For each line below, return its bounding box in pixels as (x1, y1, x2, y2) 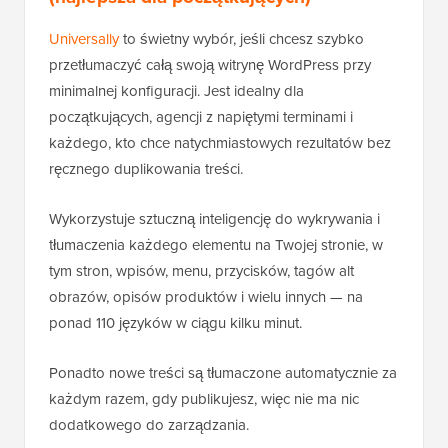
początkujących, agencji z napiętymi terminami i (49, 106, 353, 128)
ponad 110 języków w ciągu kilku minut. (49, 312, 302, 334)
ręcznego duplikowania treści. (49, 158, 243, 180)
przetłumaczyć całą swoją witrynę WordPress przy (49, 54, 371, 76)
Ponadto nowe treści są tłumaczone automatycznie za (49, 362, 397, 384)
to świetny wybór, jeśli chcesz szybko (119, 28, 364, 50)
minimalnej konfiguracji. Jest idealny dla (49, 80, 304, 102)
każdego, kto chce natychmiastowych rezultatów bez (49, 132, 391, 154)
